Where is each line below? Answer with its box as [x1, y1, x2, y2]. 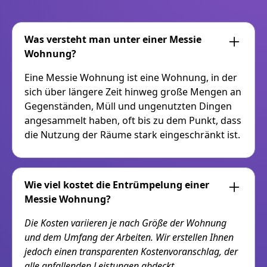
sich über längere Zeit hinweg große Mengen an [24, 85, 241, 99]
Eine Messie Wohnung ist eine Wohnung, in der [24, 71, 237, 85]
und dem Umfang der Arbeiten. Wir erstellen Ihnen [24, 231, 234, 244]
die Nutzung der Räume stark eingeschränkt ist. [24, 128, 240, 142]
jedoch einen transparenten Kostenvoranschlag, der [24, 245, 238, 259]
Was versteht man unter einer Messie [24, 33, 201, 46]
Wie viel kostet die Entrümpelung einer [24, 178, 209, 192]
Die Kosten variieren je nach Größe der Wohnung [24, 216, 226, 230]
